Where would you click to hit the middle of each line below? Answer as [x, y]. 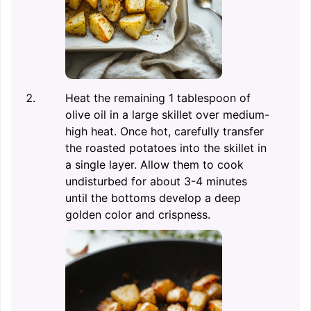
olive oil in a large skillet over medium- [167, 114]
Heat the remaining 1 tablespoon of [158, 98]
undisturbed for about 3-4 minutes [156, 181]
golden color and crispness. [138, 214]
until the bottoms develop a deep [153, 197]
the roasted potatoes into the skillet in [166, 148]
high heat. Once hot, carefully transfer [165, 131]
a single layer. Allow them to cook [154, 164]
